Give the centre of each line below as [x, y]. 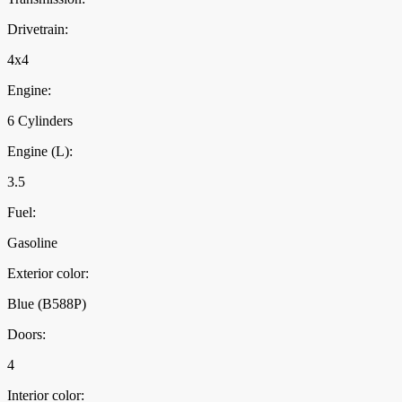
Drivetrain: [38, 30]
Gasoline [32, 243]
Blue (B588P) [47, 304]
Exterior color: [48, 274]
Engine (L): [40, 152]
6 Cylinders [40, 121]
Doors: [26, 335]
